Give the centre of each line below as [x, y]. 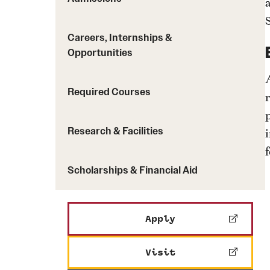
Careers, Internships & [120, 37]
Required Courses [109, 92]
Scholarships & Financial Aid [133, 170]
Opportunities [100, 52]
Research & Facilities [115, 131]
